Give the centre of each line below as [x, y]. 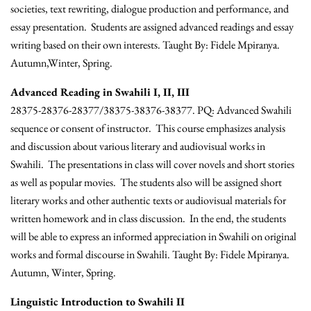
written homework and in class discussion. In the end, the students [148, 219]
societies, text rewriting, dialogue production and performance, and [150, 9]
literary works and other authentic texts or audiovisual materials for [148, 201]
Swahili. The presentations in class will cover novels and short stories [152, 165]
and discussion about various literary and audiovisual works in [138, 146]
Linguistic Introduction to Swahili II [98, 302]
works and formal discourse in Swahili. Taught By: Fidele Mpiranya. [150, 255]
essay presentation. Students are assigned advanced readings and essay [152, 27]
